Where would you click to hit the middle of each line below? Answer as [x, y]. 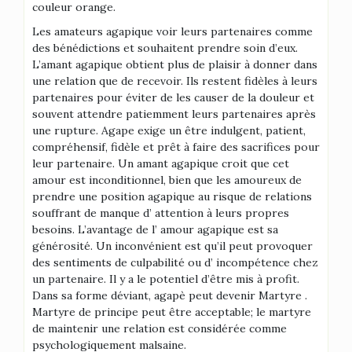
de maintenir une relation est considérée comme [159, 328]
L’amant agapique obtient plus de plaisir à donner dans [175, 64]
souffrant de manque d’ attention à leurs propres [161, 213]
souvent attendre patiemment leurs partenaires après [174, 114]
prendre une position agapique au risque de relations [172, 196]
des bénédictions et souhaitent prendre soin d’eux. [165, 48]
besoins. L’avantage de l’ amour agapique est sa [155, 229]
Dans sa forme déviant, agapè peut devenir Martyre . [170, 295]
